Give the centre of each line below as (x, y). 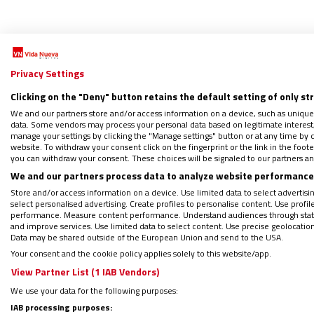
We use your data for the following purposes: (94, 290)
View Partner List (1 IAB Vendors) (85, 271)
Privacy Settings (47, 73)
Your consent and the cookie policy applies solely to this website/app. (141, 253)
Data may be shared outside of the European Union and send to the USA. (147, 237)
